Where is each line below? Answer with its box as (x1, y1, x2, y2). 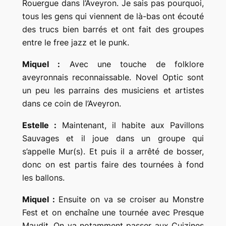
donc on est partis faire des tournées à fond (22, 159, 204, 169)
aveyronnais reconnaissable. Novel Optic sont (22, 72, 204, 82)
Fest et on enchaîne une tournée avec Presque (22, 207, 204, 217)
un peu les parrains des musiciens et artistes (22, 85, 204, 95)
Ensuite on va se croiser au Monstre (54, 194, 204, 204)
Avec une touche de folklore (60, 59, 204, 69)
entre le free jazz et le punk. (22, 37, 129, 48)
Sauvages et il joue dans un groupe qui (22, 133, 204, 143)
